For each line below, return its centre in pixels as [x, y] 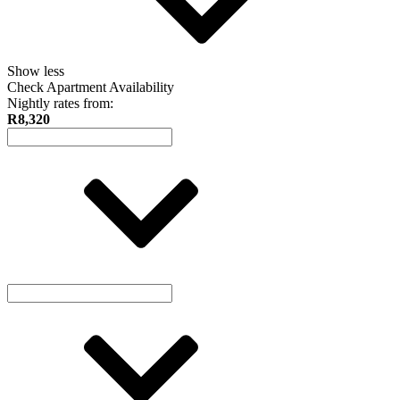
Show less [37, 71]
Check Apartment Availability [91, 87]
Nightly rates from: [60, 103]
